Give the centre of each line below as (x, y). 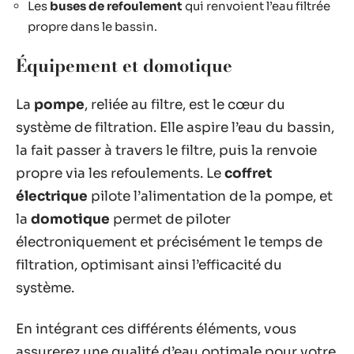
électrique (52, 196)
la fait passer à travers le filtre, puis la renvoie (166, 151)
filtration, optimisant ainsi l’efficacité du (149, 265)
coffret (248, 173)
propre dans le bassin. (92, 26)
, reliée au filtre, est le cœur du (185, 105)
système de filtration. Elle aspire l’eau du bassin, (175, 128)
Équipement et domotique (124, 65)
